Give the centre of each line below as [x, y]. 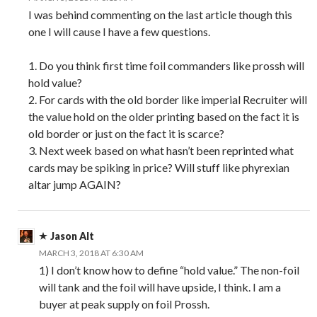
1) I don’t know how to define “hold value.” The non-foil [169, 270]
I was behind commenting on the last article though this [160, 14]
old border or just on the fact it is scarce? [126, 133]
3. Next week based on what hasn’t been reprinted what [161, 150]
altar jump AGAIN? [75, 184]
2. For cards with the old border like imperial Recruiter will [168, 99]
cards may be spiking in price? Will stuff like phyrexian [159, 167]
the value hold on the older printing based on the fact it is [164, 116]
